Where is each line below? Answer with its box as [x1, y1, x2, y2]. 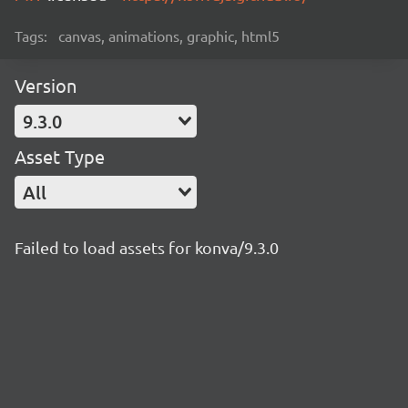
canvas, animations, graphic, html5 [58, 26, 280, 45]
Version [15, 74, 76, 97]
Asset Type [15, 145, 105, 168]
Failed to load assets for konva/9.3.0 [15, 238, 279, 257]
